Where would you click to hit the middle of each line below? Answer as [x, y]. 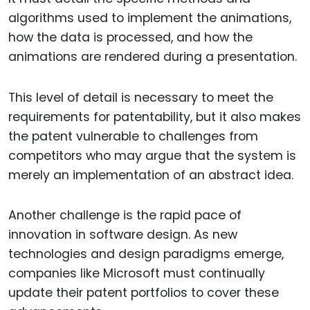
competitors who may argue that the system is [152, 155]
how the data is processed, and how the [130, 37]
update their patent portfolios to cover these [144, 293]
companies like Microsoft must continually [137, 274]
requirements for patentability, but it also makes [155, 117]
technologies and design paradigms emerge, [146, 254]
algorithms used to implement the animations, [150, 18]
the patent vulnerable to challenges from [133, 136]
